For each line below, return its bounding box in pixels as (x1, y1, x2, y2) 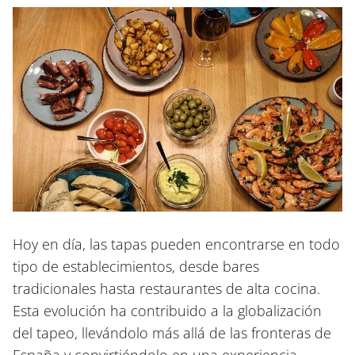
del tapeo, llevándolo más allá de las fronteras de (13, 323, 331, 342)
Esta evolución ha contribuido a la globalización (13, 300, 322, 320)
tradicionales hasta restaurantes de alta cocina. (13, 278, 320, 298)
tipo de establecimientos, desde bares (13, 256, 259, 276)
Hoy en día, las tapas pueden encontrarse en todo (13, 234, 340, 254)
